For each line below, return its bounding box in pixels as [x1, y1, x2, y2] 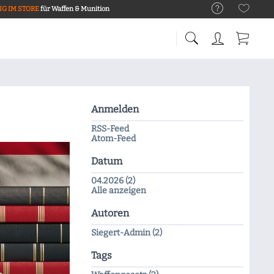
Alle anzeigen [91, 185, 147, 196]
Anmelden [91, 103, 139, 115]
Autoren [91, 207, 130, 219]
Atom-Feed [91, 133, 136, 144]
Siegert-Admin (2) [91, 228, 163, 238]
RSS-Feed [91, 124, 130, 134]
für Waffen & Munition [39, 5, 109, 13]
